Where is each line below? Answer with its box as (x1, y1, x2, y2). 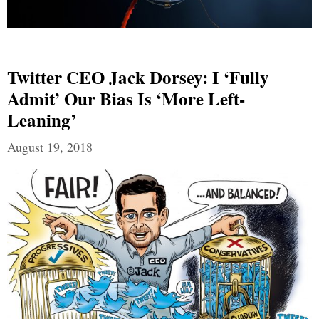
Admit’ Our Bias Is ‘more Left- (7, 85, 245, 113)
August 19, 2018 (7, 138, 93, 156)
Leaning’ (7, 107, 76, 134)
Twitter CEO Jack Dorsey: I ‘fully (7, 64, 269, 91)
